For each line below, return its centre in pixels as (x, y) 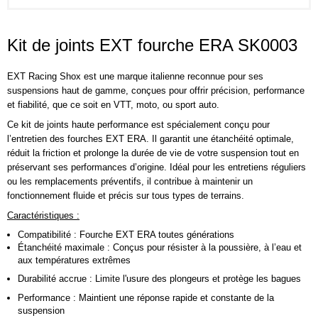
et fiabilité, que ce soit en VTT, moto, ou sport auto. (113, 104)
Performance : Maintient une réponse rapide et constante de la (146, 297)
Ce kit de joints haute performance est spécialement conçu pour (138, 125)
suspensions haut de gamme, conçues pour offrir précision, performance (156, 90)
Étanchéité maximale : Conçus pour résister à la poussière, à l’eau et (160, 248)
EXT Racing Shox (44, 76)
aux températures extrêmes (74, 261)
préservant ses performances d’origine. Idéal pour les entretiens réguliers (157, 167)
